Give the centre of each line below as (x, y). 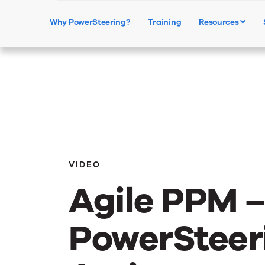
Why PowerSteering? (90, 22)
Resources (220, 22)
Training (164, 22)
